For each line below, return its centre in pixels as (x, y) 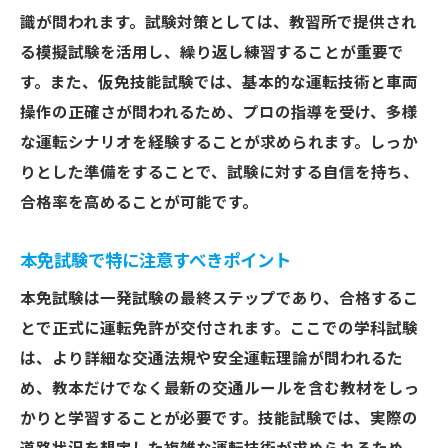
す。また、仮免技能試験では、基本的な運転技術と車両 (219, 83)
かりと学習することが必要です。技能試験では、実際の (219, 419)
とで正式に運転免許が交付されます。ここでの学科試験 (219, 329)
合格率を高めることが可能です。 (139, 203)
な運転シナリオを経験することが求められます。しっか (219, 143)
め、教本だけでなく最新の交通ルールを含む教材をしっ (220, 389)
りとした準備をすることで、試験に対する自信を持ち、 (219, 173)
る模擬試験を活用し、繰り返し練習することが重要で (212, 53)
